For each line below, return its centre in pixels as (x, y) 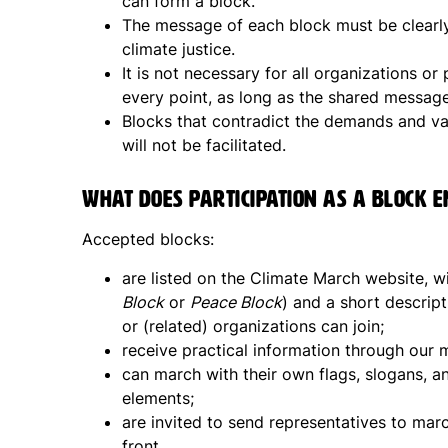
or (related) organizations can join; (253, 326)
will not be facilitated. (204, 145)
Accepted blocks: (148, 239)
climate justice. (178, 49)
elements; (158, 398)
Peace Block (236, 302)
